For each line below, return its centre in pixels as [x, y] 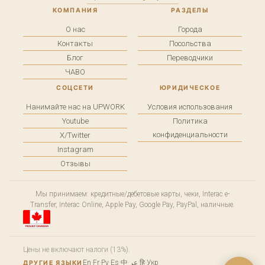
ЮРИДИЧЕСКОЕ [190, 88]
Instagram [75, 150]
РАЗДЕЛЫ [190, 11]
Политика [190, 121]
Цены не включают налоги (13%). [77, 250]
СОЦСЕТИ [75, 88]
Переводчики [190, 58]
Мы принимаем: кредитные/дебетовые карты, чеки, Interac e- [132, 194]
